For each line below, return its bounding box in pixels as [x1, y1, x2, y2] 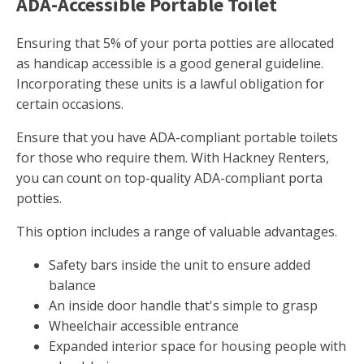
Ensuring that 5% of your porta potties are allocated [16, 34, 334, 53]
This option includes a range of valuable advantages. [16, 223, 337, 241]
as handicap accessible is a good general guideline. [16, 54, 323, 73]
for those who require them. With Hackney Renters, [16, 149, 329, 167]
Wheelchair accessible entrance [49, 317, 239, 336]
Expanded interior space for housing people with [49, 337, 346, 356]
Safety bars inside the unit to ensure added [49, 256, 310, 275]
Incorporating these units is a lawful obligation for [16, 75, 324, 93]
